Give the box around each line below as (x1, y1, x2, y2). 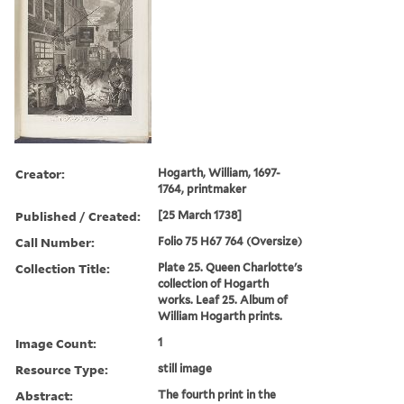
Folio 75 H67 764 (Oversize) (158, 234, 303, 248)
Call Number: (15, 233, 95, 251)
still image (158, 361, 213, 375)
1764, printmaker (158, 181, 247, 196)
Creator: (15, 164, 65, 182)
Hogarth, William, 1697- (158, 165, 281, 179)
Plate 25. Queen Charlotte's (158, 260, 303, 274)
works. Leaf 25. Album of (158, 292, 289, 307)
